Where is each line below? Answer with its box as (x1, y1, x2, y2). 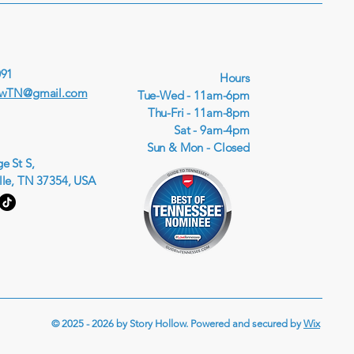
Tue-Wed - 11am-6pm (137, 88, 250, 103)
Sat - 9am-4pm (173, 122, 250, 137)
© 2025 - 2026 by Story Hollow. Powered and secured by (51, 318, 303, 330)
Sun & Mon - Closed (146, 140, 250, 155)
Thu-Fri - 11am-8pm (147, 105, 250, 120)
